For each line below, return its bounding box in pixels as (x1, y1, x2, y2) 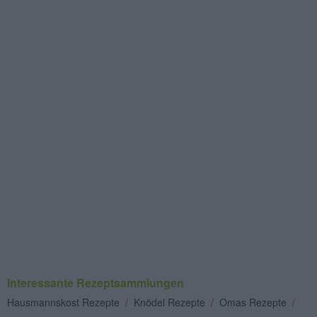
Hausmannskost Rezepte (7, 294, 122, 309)
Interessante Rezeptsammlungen (7, 274, 184, 291)
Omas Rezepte (219, 294, 289, 309)
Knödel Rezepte (134, 294, 208, 309)
